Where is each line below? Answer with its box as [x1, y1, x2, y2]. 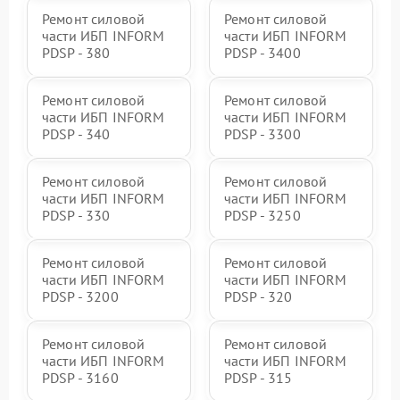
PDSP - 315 [224, 369, 293, 387]
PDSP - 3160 [42, 369, 119, 387]
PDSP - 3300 [224, 125, 301, 144]
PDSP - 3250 [224, 206, 301, 225]
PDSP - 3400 [224, 44, 301, 62]
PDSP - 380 [42, 44, 111, 62]
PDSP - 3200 [42, 287, 119, 306]
